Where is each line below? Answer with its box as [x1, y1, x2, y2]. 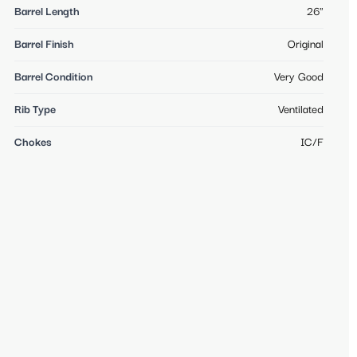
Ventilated [278, 104, 324, 117]
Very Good [274, 71, 324, 84]
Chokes [14, 136, 52, 150]
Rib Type [14, 104, 56, 117]
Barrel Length [14, 6, 80, 19]
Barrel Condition [14, 71, 92, 84]
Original [288, 38, 324, 52]
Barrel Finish [14, 38, 74, 52]
